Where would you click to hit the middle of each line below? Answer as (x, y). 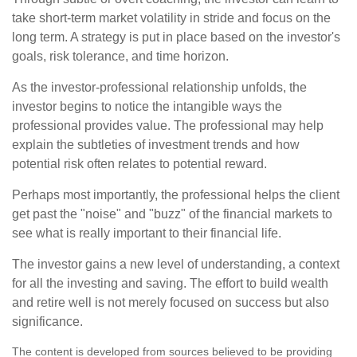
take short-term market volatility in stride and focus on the (171, 18)
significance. (47, 322)
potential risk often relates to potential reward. (139, 164)
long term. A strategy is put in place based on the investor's (176, 37)
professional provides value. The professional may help (168, 126)
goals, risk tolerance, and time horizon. (120, 56)
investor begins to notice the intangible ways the (147, 106)
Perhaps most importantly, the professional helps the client (176, 195)
